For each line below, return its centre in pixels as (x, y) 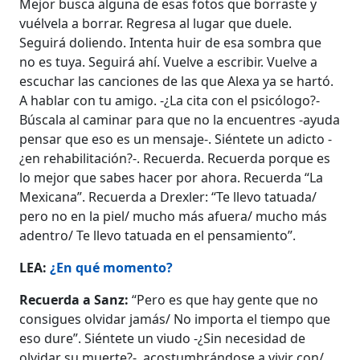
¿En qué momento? (112, 268)
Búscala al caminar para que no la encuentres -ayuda (180, 120)
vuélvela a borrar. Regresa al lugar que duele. (156, 23)
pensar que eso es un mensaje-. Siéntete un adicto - (176, 139)
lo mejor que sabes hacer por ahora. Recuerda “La (172, 178)
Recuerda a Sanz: (76, 300)
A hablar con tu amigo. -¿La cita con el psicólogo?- (170, 100)
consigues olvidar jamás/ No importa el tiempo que (175, 319)
